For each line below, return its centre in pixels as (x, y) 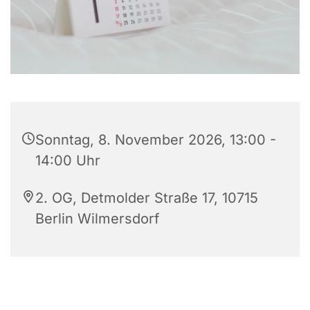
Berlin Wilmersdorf (97, 218)
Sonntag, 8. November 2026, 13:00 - (156, 139)
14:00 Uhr (68, 160)
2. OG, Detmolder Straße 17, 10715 (147, 198)
